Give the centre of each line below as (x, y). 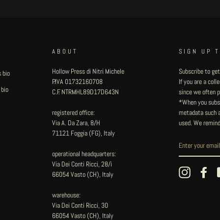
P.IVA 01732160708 (78, 81)
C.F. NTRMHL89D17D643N (86, 92)
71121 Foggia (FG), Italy (84, 133)
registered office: (74, 112)
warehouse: (67, 195)
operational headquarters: (84, 153)
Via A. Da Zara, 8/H (76, 123)
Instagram (203, 171)
